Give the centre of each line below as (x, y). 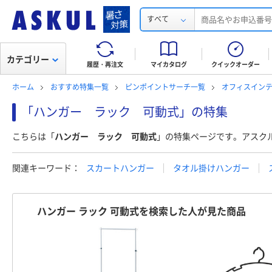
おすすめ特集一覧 (80, 87)
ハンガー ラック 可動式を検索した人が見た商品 (141, 212)
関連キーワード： (46, 168)
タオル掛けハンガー (211, 168)
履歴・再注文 (105, 65)
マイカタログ (169, 65)
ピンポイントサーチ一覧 (165, 87)
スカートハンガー (120, 168)
